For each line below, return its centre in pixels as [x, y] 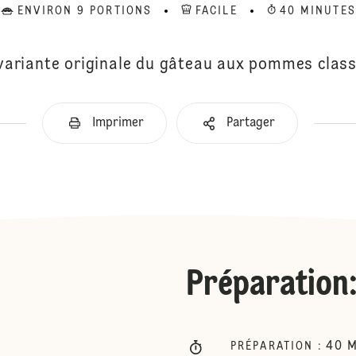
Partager [251, 123]
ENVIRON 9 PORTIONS [85, 11]
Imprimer [118, 123]
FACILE [217, 11]
